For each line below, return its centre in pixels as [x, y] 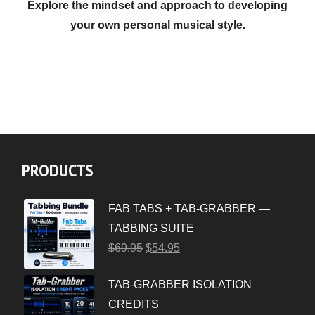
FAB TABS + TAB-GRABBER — [189, 208]
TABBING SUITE [151, 228]
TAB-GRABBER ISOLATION [180, 284]
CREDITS [134, 304]
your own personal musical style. [157, 25]
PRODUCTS [57, 172]
